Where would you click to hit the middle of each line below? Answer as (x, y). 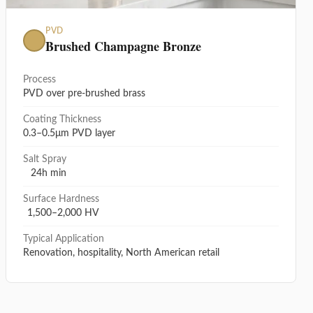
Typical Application (64, 239)
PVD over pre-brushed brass (84, 94)
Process (39, 80)
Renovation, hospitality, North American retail (121, 253)
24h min (49, 174)
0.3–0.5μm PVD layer (69, 134)
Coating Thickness (62, 120)
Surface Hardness (61, 199)
